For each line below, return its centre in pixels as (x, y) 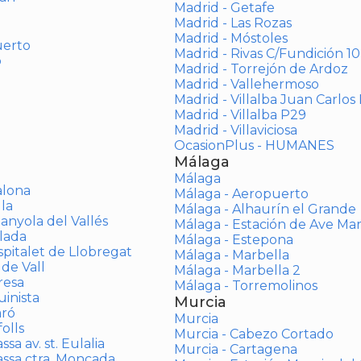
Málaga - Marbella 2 (237, 270)
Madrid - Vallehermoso (246, 84)
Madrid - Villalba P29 (240, 115)
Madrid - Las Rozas (232, 23)
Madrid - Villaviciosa (235, 130)
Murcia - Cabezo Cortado (253, 334)
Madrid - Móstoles (230, 38)
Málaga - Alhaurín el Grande (265, 209)
